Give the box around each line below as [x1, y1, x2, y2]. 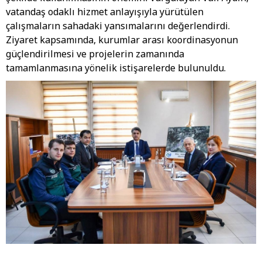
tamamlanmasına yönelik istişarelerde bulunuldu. [6, 61, 226, 74]
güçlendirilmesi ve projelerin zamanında [6, 47, 184, 60]
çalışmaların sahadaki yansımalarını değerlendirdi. [6, 19, 230, 32]
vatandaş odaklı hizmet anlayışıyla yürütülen [6, 5, 204, 18]
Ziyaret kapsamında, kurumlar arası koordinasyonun [6, 33, 238, 46]
